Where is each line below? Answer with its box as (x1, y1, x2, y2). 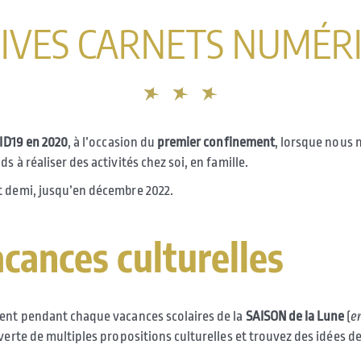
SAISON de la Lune (245, 309, 345, 325)
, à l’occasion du (68, 135, 155, 150)
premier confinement (154, 135, 275, 150)
